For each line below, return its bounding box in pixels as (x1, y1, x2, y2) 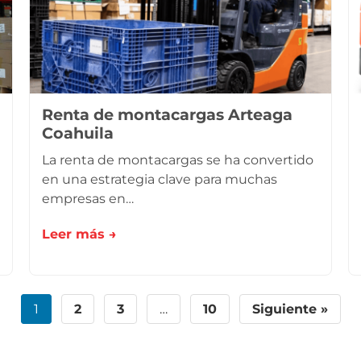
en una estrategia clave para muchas (42, 172, 277, 187)
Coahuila (42, 123, 114, 143)
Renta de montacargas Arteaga (42, 105, 293, 124)
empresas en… (42, 191, 134, 206)
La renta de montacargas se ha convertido (42, 152, 313, 168)
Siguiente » (251, 301, 328, 317)
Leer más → (42, 226, 117, 242)
